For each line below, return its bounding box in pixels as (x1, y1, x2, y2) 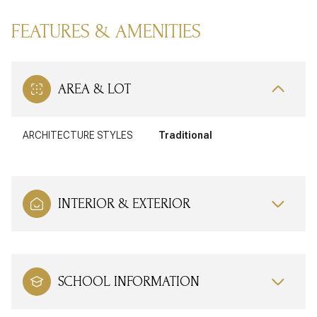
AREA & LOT (58, 81, 131, 97)
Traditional (158, 129, 212, 141)
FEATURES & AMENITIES (11, 20, 201, 42)
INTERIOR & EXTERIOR (58, 195, 190, 212)
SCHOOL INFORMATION (58, 273, 200, 289)
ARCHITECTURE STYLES (23, 129, 132, 141)
